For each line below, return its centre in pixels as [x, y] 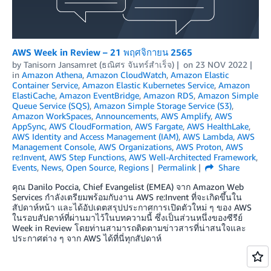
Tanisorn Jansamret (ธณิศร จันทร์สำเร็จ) [99, 64]
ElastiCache [34, 95]
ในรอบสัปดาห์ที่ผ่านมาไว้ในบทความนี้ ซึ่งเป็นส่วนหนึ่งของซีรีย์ [127, 217]
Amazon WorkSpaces [52, 116]
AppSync [28, 126]
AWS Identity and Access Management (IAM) [95, 136]
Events [24, 167]
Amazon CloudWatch [126, 74]
